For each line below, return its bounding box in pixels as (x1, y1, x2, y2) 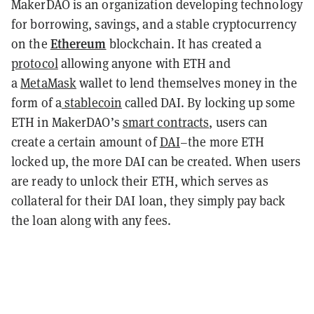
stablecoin (61, 93, 123, 111)
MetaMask (20, 74, 77, 91)
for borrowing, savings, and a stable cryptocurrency (11, 15, 297, 32)
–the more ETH (180, 132, 265, 150)
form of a (11, 93, 62, 111)
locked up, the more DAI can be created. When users (11, 152, 301, 170)
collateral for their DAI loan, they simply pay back (11, 191, 286, 209)
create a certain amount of (11, 132, 160, 150)
